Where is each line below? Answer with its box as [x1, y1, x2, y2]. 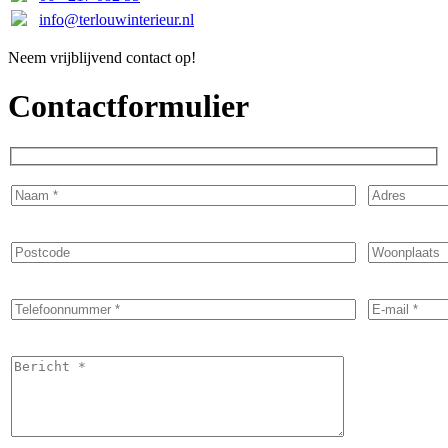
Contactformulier [8, 88, 249, 125]
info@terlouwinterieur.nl [39, 10, 194, 28]
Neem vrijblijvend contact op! [8, 48, 196, 66]
